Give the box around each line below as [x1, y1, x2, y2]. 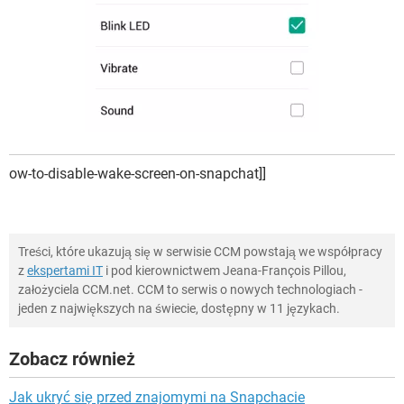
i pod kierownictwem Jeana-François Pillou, [103, 262, 346, 278]
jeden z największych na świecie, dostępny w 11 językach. [18, 300, 340, 316]
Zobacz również [9, 347, 135, 370]
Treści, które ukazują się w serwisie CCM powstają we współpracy [18, 243, 382, 259]
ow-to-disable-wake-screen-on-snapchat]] [9, 164, 266, 182]
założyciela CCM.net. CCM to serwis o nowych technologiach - [18, 281, 363, 297]
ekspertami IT [27, 262, 103, 278]
